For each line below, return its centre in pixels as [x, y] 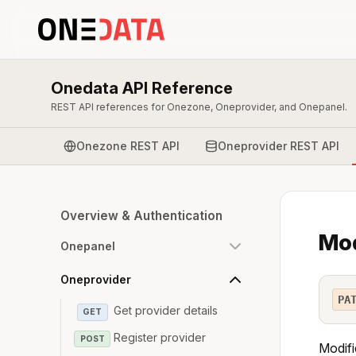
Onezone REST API [128, 145]
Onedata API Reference [142, 88]
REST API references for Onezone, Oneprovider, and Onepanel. [199, 107]
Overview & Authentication [141, 216]
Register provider [160, 337]
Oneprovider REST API [279, 145]
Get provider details [166, 310]
